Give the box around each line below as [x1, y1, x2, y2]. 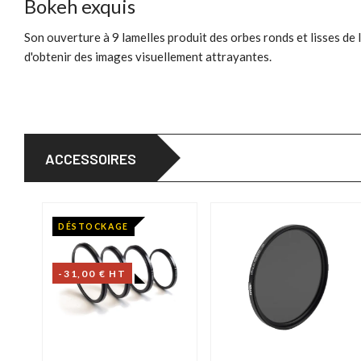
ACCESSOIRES [45, 150, 136, 168]
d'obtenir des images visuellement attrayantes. [24, 49, 272, 64]
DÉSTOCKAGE [57, 222, 129, 232]
